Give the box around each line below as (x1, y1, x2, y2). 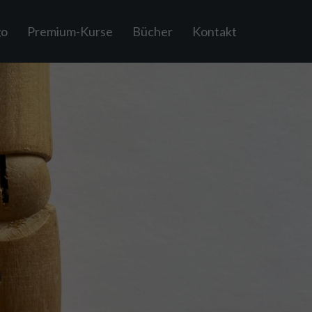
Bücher (132, 24, 173, 39)
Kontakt (192, 24, 237, 39)
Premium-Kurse (27, 24, 114, 39)
